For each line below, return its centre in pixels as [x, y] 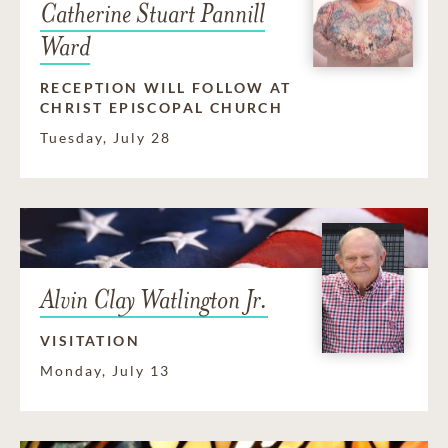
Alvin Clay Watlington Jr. [154, 300]
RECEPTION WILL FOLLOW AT [166, 88]
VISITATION [90, 341]
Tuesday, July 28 [105, 138]
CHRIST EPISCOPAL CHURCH [162, 108]
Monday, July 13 [105, 371]
